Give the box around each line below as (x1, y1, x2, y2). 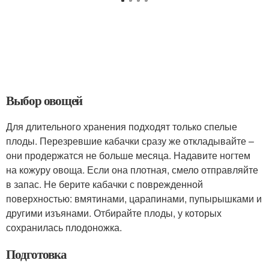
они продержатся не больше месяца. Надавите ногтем (6, 148, 250, 163)
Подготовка (6, 245, 67, 264)
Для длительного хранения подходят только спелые (6, 119, 237, 134)
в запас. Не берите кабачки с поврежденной (6, 177, 203, 192)
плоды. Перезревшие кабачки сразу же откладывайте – (6, 134, 254, 148)
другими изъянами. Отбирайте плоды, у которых (6, 206, 222, 220)
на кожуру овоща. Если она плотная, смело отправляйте (6, 163, 258, 177)
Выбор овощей (6, 91, 83, 110)
